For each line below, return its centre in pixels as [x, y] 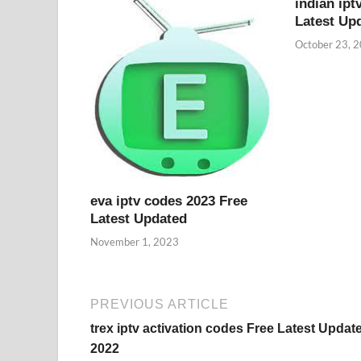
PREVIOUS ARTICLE [160, 305]
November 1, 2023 [135, 242]
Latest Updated [139, 218]
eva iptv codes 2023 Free [169, 201]
